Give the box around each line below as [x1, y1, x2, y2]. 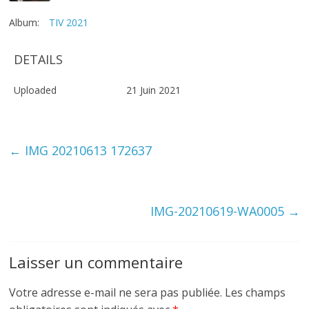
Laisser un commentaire [9, 251, 183, 272]
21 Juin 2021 [126, 83, 181, 97]
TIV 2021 [49, 15, 89, 29]
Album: [9, 15, 40, 29]
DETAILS [14, 50, 63, 68]
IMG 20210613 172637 [21, 141, 152, 159]
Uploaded [14, 83, 57, 97]
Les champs [225, 284, 286, 300]
